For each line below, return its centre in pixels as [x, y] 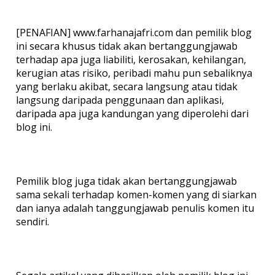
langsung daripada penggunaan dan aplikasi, [120, 100]
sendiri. [32, 221]
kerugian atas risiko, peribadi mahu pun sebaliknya [134, 73]
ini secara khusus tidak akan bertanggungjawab [126, 46]
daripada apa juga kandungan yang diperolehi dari [132, 113]
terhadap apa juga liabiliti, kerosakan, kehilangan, [131, 59]
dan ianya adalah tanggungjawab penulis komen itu [135, 208]
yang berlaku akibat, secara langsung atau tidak [126, 86]
